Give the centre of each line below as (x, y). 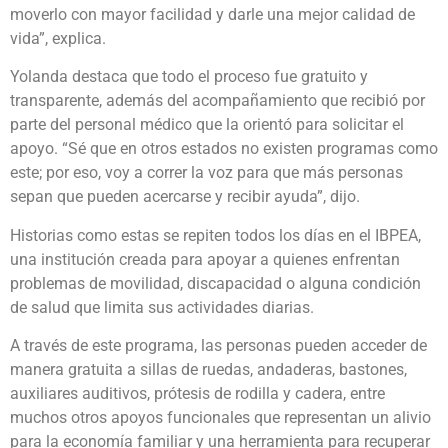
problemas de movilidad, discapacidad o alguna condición (215, 283)
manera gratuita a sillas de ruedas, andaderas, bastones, (208, 370)
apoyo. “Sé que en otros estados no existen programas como (224, 149)
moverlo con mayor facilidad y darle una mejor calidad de (212, 15)
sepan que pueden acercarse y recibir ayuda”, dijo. (185, 197)
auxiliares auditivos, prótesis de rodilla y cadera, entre (197, 394)
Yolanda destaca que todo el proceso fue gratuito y (189, 77)
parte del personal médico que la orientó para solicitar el (207, 125)
